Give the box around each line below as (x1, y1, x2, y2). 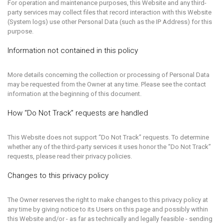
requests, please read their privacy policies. (7, 152, 132, 160)
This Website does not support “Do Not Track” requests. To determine (7, 133, 209, 141)
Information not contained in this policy (7, 46, 138, 55)
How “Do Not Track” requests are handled (7, 108, 148, 117)
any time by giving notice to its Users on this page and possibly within (7, 205, 208, 213)
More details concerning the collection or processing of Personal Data (7, 71, 209, 78)
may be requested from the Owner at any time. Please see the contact (7, 80, 206, 88)
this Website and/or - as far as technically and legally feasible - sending (7, 215, 212, 222)
